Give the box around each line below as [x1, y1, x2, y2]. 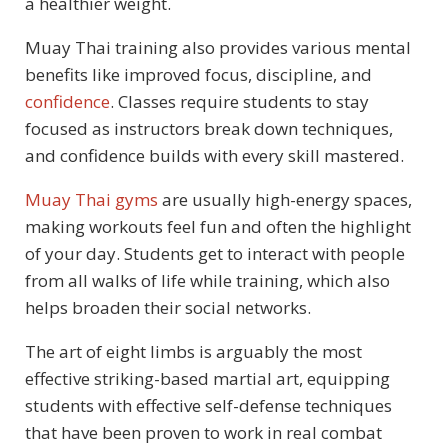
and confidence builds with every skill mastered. [25, 144, 404, 168]
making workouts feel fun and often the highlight [25, 215, 411, 239]
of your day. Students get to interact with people [25, 242, 405, 266]
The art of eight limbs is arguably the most [25, 340, 362, 364]
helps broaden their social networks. [25, 296, 311, 320]
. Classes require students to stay [110, 90, 369, 114]
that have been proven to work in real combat [25, 421, 382, 445]
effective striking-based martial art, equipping [25, 367, 390, 391]
